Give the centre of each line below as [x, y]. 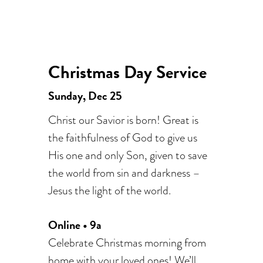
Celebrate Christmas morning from [127, 242]
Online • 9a [75, 225]
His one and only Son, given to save [128, 155]
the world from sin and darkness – [124, 173]
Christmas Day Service [128, 72]
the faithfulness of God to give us [123, 137]
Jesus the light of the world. [110, 190]
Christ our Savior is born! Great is [124, 120]
